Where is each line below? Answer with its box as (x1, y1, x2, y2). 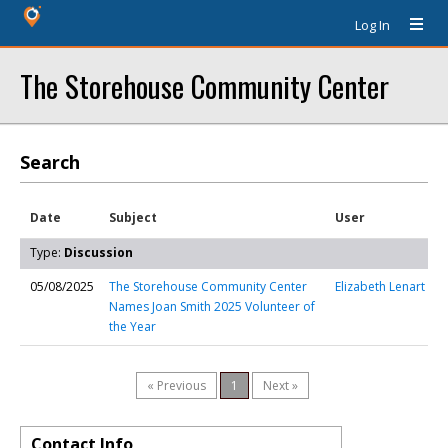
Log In (355, 16, 390, 34)
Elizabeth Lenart (335, 278, 425, 295)
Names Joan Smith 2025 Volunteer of (109, 298, 315, 315)
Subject (109, 209, 157, 226)
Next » (263, 377, 298, 394)
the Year (109, 318, 156, 335)
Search (20, 150, 80, 174)
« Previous (147, 377, 206, 394)
